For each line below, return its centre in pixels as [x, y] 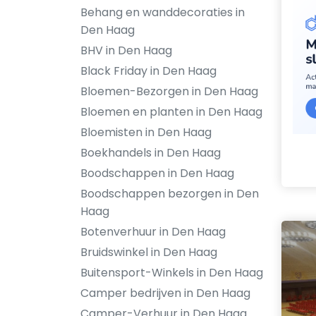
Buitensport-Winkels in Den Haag [172, 273]
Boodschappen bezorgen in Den [170, 194]
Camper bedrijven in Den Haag [165, 293]
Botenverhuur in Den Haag [153, 232]
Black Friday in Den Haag [148, 71]
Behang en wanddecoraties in [163, 12]
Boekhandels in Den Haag [151, 153]
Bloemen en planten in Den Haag [171, 112]
